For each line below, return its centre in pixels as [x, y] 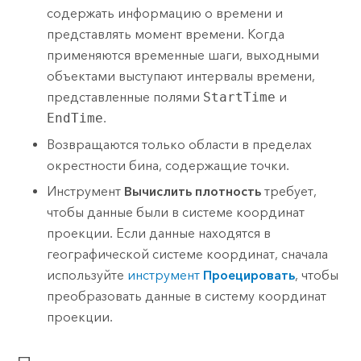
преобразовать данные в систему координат [187, 297]
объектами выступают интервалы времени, [181, 76]
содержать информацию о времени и [165, 13]
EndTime [75, 118]
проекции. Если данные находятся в [159, 234]
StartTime [240, 97]
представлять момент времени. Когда [166, 34]
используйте [87, 276]
